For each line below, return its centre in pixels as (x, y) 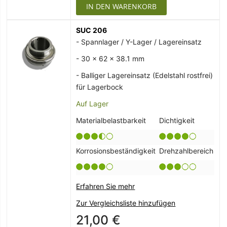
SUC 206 (92, 30)
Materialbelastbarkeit (111, 121)
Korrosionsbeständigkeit (116, 151)
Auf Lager (92, 104)
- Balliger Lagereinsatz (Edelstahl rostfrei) (145, 75)
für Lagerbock (100, 87)
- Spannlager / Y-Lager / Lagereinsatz (139, 42)
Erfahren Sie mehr (106, 186)
